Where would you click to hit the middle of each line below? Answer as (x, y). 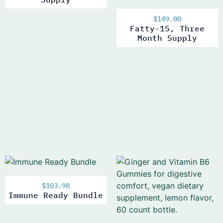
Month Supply (167, 38)
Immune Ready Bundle (56, 195)
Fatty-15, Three (167, 29)
